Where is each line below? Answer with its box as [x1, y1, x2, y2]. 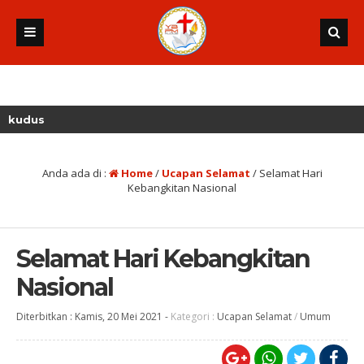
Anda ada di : [41, 166, 109, 180]
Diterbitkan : [16, 310, 75, 323]
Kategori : [171, 310, 217, 323]
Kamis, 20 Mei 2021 [75, 310, 162, 323]
